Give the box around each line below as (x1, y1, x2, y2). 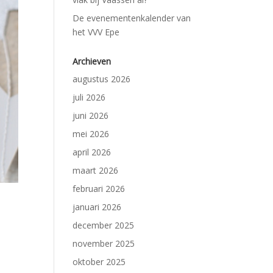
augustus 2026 (73, 73, 131, 85)
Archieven (73, 55, 112, 67)
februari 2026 (73, 183, 126, 194)
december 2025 (73, 219, 135, 231)
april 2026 (73, 146, 112, 158)
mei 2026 (73, 128, 110, 140)
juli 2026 (73, 91, 106, 103)
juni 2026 (73, 110, 109, 121)
